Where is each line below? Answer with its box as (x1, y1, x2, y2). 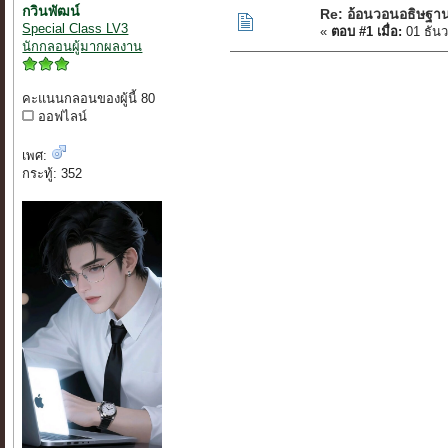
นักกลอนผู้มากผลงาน (22, 39, 143, 55)
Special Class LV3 (22, 21, 129, 37)
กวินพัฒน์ (22, 3, 81, 20)
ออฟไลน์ (34, 109, 88, 125)
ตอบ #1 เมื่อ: (331, 24, 403, 40)
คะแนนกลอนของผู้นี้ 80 (22, 91, 156, 107)
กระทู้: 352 (22, 166, 83, 182)
